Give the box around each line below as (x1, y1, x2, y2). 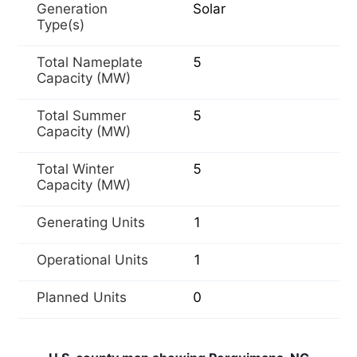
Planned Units (37, 289, 127, 305)
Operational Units (37, 252, 148, 268)
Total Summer (37, 108, 126, 124)
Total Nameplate (37, 54, 143, 70)
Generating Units (37, 214, 145, 230)
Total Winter (37, 161, 114, 177)
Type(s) (37, 17, 84, 33)
